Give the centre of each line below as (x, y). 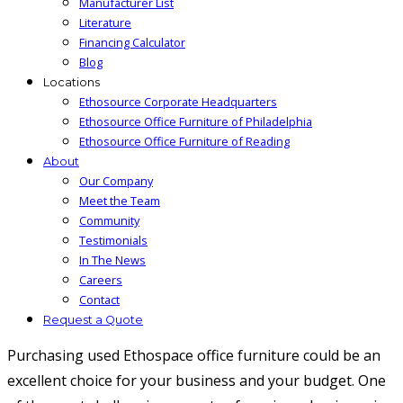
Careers (101, 280)
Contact (99, 300)
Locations (72, 82)
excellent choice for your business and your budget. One (197, 381)
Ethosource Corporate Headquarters (178, 102)
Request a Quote (93, 320)
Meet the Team (120, 201)
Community (109, 220)
